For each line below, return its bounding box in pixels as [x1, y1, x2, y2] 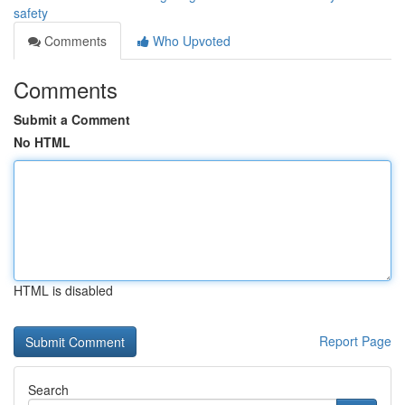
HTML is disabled [14, 281, 113, 299]
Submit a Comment [14, 110, 130, 128]
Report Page [319, 332, 391, 350]
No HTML [14, 133, 71, 151]
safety [14, 4, 48, 22]
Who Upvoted [149, 32, 231, 50]
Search [28, 381, 69, 399]
